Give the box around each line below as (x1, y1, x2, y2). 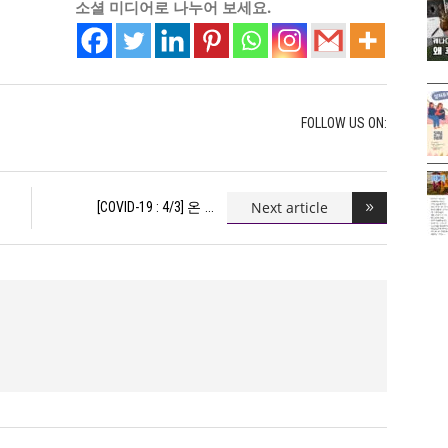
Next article (251, 197, 329, 217)
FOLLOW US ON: (301, 114, 388, 131)
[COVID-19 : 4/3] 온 (97, 199, 202, 216)
